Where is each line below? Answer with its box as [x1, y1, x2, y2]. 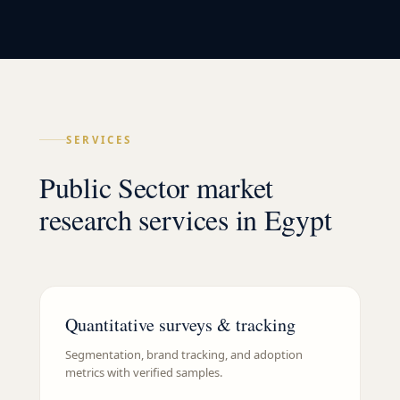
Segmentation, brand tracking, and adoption [65, 346, 303, 363]
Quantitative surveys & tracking [65, 312, 296, 337]
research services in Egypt [39, 200, 332, 239]
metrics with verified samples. [65, 364, 222, 381]
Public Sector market [39, 168, 273, 207]
